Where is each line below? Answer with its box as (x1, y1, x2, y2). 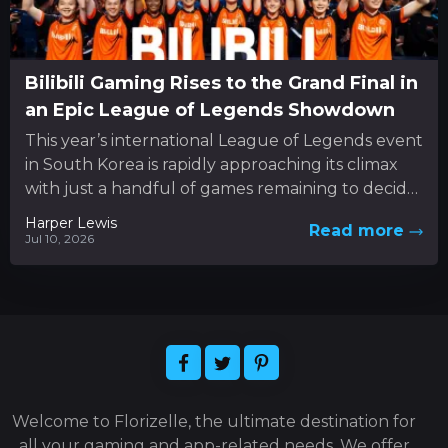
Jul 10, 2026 (25, 231, 94, 247)
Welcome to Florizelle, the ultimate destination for (12, 412, 416, 432)
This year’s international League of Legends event (25, 131, 423, 151)
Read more (308, 221, 409, 241)
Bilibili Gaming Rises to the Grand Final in (25, 72, 418, 95)
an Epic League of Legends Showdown (25, 99, 395, 122)
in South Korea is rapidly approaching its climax (25, 155, 398, 175)
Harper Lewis (25, 214, 117, 233)
